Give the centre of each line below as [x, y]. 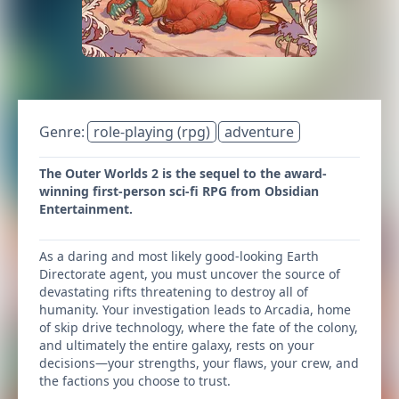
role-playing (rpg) [152, 132]
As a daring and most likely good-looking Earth [179, 256]
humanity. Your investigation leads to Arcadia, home [195, 309]
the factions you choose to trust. [135, 381]
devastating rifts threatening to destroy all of [174, 292]
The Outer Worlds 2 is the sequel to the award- [183, 173]
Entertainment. [86, 209]
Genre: [64, 132]
